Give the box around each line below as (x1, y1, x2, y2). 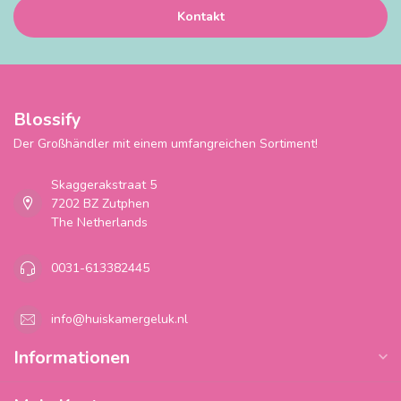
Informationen (13, 345, 130, 370)
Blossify (13, 107, 81, 132)
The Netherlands (51, 213, 148, 231)
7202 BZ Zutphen (51, 194, 149, 212)
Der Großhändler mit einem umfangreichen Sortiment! (13, 134, 318, 152)
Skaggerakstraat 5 (51, 175, 157, 193)
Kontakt (176, 7, 225, 25)
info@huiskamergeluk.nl (51, 311, 188, 328)
